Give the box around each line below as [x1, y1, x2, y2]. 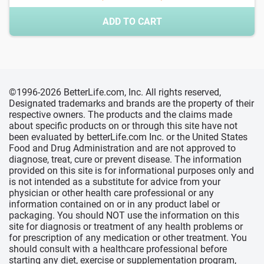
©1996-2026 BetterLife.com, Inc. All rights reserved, [9, 87, 221, 98]
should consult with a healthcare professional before [9, 243, 227, 255]
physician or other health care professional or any [9, 187, 214, 199]
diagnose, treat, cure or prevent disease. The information [9, 154, 242, 166]
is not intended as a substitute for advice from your [9, 176, 220, 188]
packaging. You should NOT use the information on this [9, 210, 239, 222]
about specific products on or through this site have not [9, 120, 237, 132]
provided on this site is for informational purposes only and [9, 165, 254, 177]
